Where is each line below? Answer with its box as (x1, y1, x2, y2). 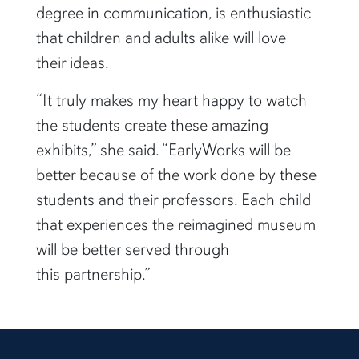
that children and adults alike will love (35, 27, 286, 49)
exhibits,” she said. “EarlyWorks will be (35, 139, 291, 161)
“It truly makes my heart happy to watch (35, 90, 307, 111)
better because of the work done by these (35, 164, 317, 186)
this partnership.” (35, 264, 150, 285)
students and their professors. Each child (35, 189, 311, 211)
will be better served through (35, 239, 229, 260)
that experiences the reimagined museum (35, 214, 316, 236)
